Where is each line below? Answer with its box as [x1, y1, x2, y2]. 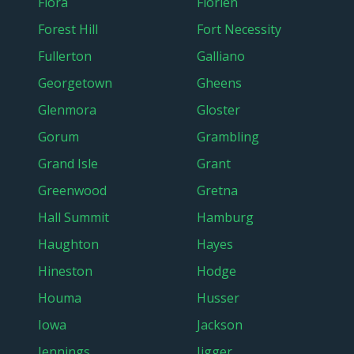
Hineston [38, 262, 92, 280]
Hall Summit [38, 209, 109, 226]
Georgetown [38, 74, 112, 92]
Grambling [197, 128, 259, 145]
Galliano [197, 47, 245, 65]
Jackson [197, 316, 243, 333]
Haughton [38, 235, 99, 253]
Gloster [197, 101, 240, 119]
